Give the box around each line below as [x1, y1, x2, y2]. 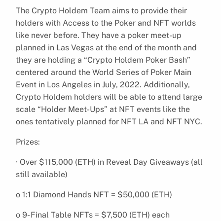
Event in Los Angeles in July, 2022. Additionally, [16, 79, 190, 89]
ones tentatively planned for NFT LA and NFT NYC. [16, 116, 202, 126]
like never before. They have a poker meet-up [16, 30, 182, 40]
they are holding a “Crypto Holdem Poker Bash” [16, 55, 190, 65]
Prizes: [16, 137, 40, 147]
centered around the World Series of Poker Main [16, 67, 191, 77]
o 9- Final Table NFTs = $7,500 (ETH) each [16, 210, 170, 220]
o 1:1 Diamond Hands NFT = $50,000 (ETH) [16, 189, 172, 199]
